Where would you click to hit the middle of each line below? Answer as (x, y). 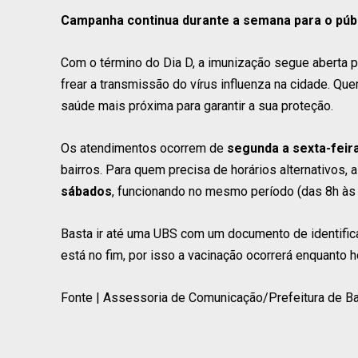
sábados (86, 191)
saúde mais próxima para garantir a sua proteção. (197, 105)
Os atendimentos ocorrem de (144, 148)
